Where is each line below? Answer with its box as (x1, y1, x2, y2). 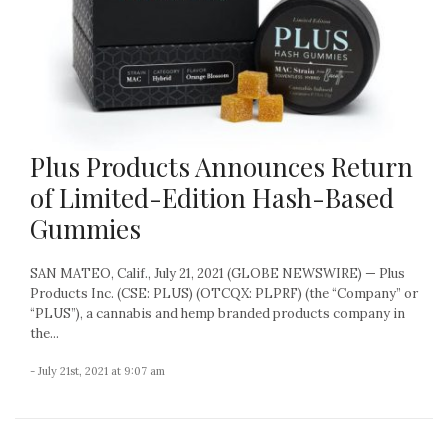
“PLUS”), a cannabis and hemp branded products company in (30, 304, 405, 322)
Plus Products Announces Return (30, 148, 413, 184)
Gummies (30, 210, 141, 246)
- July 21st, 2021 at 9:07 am (30, 363, 165, 378)
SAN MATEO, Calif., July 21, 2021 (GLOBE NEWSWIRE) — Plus (30, 264, 405, 282)
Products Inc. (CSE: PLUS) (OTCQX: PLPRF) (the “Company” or (30, 284, 418, 302)
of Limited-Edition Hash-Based (30, 179, 394, 215)
